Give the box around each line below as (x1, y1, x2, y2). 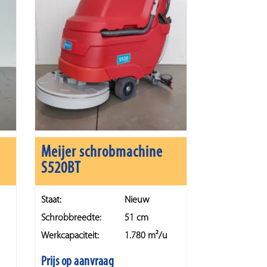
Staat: (41, 195, 61, 205)
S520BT (41, 161, 82, 178)
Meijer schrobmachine (41, 145, 163, 162)
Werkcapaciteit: (41, 231, 99, 241)
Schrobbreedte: (41, 213, 101, 223)
